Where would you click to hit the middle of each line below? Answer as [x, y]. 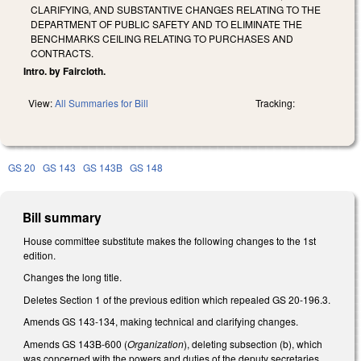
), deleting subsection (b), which [253, 343]
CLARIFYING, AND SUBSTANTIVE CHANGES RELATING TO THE [176, 9]
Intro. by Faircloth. [64, 71]
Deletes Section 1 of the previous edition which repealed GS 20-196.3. [177, 299]
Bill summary [62, 217]
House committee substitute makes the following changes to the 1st [170, 240]
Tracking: [275, 102]
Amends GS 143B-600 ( [75, 343]
